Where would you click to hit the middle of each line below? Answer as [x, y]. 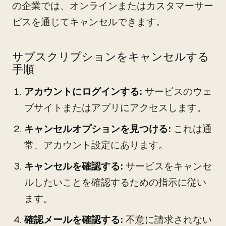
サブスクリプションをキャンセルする [111, 57]
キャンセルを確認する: [74, 166]
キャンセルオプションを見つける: [98, 129]
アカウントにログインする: [83, 92]
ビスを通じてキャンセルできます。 [89, 22]
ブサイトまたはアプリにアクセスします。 [115, 108]
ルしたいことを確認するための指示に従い [115, 182]
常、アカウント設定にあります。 [96, 145]
